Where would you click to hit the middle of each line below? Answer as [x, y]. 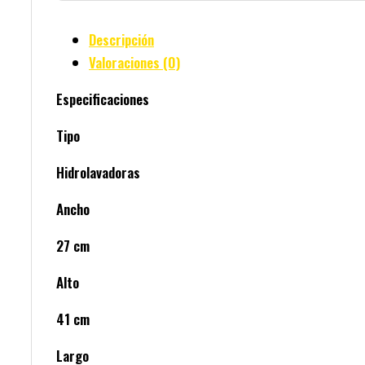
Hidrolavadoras [98, 173]
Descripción [121, 40]
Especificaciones [103, 99]
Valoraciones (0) [134, 63]
